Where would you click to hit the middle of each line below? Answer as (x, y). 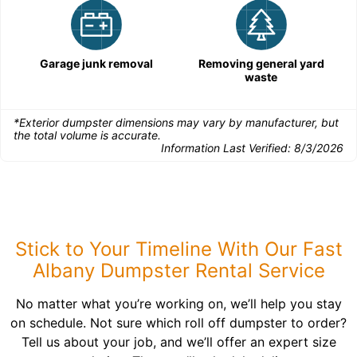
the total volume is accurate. (87, 135)
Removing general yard (261, 64)
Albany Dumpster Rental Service (178, 271)
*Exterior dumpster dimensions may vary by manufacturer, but (176, 123)
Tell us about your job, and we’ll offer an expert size (178, 342)
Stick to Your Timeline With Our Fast (178, 249)
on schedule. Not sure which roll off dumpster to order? (178, 323)
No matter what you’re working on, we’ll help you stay (178, 304)
